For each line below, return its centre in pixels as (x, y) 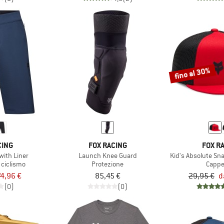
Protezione (108, 164)
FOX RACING (107, 145)
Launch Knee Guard (107, 155)
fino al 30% (192, 73)
